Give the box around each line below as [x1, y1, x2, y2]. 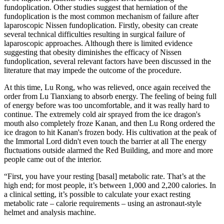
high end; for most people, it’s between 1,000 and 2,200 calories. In [4, 180, 216, 189]
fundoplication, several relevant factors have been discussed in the [4, 56, 211, 65]
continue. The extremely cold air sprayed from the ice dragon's [4, 109, 200, 118]
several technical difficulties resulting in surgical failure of [4, 29, 185, 38]
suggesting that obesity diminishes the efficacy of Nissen [4, 47, 181, 56]
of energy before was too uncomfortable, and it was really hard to [4, 100, 209, 109]
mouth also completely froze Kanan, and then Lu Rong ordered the [4, 118, 215, 127]
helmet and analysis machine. [4, 207, 96, 216]
